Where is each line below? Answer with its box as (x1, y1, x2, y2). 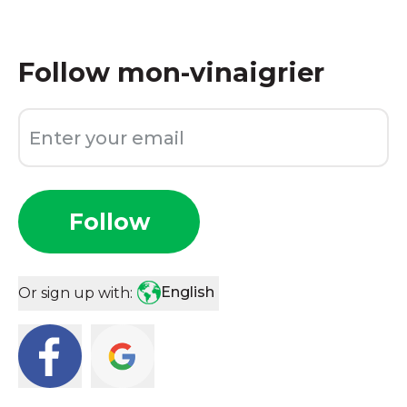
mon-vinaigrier (117, 56, 324, 88)
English (161, 283, 214, 301)
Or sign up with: (18, 284, 133, 302)
